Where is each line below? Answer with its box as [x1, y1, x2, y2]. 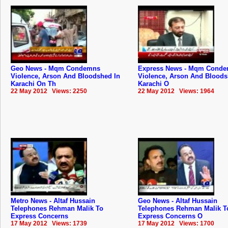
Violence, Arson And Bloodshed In [11, 72, 120, 80]
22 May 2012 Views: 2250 [11, 87, 87, 95]
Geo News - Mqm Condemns [11, 64, 100, 72]
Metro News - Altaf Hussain [11, 196, 95, 205]
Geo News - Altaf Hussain [138, 196, 217, 205]
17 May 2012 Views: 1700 [138, 219, 214, 227]
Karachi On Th [11, 79, 56, 88]
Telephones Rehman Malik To [11, 204, 103, 212]
